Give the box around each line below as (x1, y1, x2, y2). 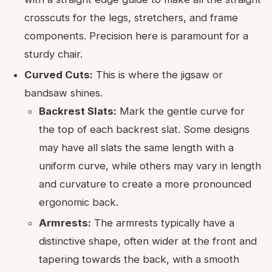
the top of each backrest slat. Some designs (39, 123, 250, 136)
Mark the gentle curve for (117, 105, 245, 118)
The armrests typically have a (91, 217, 234, 229)
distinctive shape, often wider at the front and (39, 235, 257, 248)
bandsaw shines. (24, 87, 103, 100)
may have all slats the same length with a (39, 141, 234, 154)
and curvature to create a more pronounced (39, 178, 251, 191)
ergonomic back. (39, 196, 118, 209)
